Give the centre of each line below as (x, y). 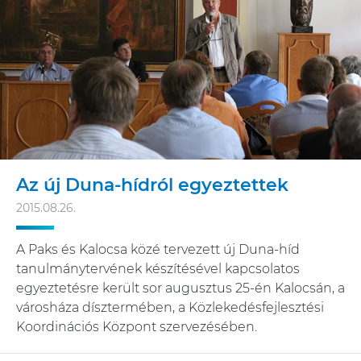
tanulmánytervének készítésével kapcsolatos (158, 269)
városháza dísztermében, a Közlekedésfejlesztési (170, 308)
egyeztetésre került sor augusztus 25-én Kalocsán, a (180, 288)
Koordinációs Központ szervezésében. (137, 327)
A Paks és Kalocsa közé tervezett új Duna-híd (158, 250)
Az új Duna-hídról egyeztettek (152, 185)
